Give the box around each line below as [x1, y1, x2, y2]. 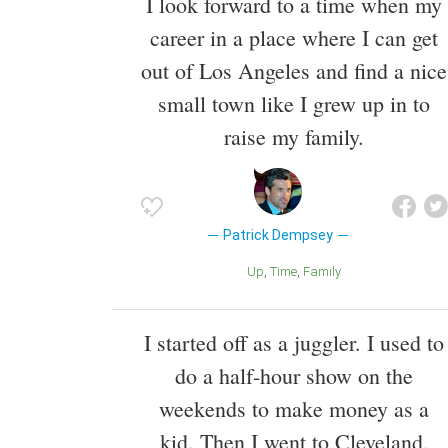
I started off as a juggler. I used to [144, 328, 444, 358]
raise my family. [224, 122, 364, 152]
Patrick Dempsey [222, 227, 333, 244]
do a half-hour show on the [175, 361, 413, 391]
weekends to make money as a [159, 394, 429, 424]
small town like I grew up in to [158, 89, 430, 119]
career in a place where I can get [150, 23, 438, 53]
